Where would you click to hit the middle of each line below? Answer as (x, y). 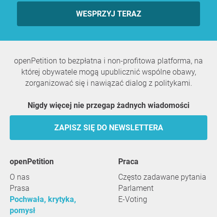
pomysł (23, 210)
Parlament (136, 188)
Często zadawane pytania (162, 177)
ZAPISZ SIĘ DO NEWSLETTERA (108, 128)
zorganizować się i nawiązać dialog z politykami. (108, 83)
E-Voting (133, 199)
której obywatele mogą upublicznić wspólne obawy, (108, 72)
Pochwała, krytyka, (43, 199)
